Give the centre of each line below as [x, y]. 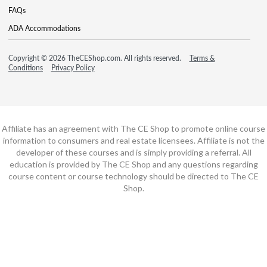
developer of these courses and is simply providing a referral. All [133, 152]
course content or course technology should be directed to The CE [133, 176]
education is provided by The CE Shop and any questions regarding [133, 164]
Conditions [26, 67]
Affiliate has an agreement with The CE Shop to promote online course [133, 128]
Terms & [202, 58]
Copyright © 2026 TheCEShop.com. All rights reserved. [96, 58]
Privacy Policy [73, 67]
